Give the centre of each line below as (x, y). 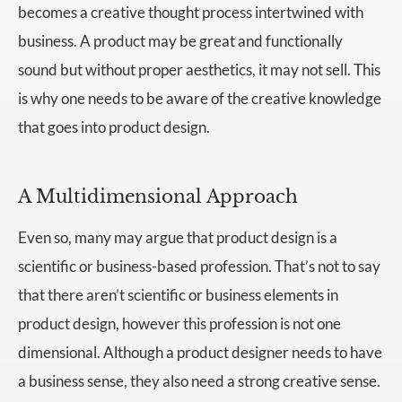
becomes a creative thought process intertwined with (191, 12)
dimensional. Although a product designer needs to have (200, 353)
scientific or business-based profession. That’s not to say (199, 267)
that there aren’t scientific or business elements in (178, 295)
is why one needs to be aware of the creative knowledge (200, 98)
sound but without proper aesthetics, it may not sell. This (199, 69)
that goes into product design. (114, 127)
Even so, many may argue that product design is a (178, 238)
